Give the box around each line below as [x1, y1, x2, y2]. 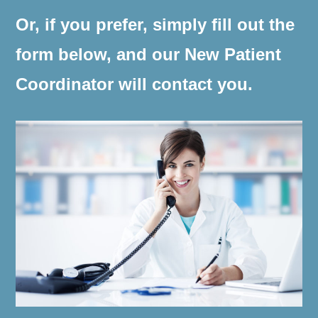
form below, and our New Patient [16, 44, 281, 64]
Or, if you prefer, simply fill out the [16, 14, 295, 34]
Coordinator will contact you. [16, 74, 253, 94]
